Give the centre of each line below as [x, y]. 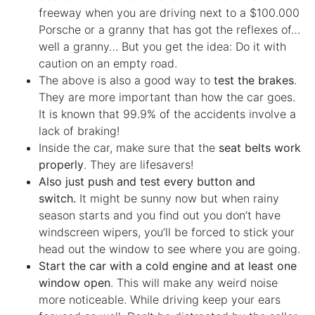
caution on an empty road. [108, 64]
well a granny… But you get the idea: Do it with [162, 47]
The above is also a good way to [126, 81]
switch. [57, 199]
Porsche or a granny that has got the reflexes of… [169, 30]
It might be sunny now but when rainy [178, 199]
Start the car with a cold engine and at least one [168, 266]
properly [61, 165]
